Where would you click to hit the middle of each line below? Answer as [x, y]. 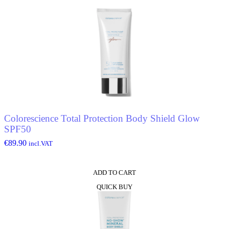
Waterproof [22, 23]
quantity [17, 32]
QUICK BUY [114, 187]
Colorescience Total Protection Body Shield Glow [102, 118]
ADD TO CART [114, 173]
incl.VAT [41, 143]
